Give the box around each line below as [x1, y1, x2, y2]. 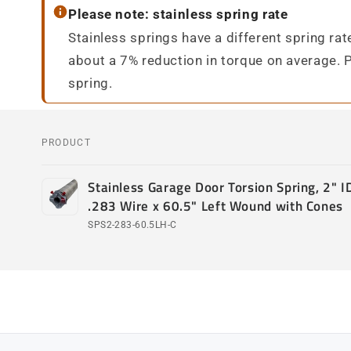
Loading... [40, 235, 103, 251]
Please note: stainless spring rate [68, 5, 288, 22]
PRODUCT [41, 136, 92, 148]
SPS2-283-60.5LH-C [88, 219, 177, 231]
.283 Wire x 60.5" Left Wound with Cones [88, 196, 343, 217]
